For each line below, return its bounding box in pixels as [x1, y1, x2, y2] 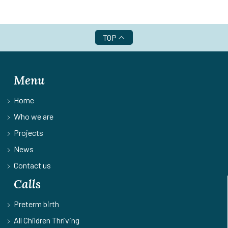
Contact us [14, 160, 51, 170]
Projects [14, 127, 43, 137]
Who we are [14, 111, 53, 121]
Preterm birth [14, 198, 59, 209]
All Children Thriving [14, 215, 79, 225]
